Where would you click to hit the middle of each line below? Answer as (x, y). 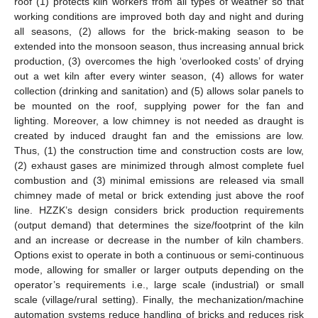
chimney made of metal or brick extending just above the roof (159, 195)
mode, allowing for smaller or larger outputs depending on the (159, 269)
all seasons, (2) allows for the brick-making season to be (159, 31)
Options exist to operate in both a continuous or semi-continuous (159, 254)
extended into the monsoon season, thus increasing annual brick (159, 46)
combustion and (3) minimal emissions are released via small (159, 180)
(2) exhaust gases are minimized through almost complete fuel (159, 165)
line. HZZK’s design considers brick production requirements (159, 210)
